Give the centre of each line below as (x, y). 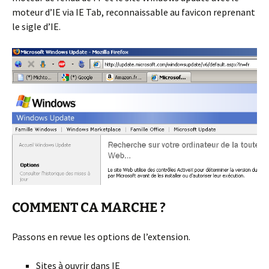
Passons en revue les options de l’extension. (101, 237)
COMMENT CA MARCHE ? (89, 208)
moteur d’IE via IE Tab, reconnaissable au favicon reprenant (134, 12)
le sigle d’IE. (36, 26)
